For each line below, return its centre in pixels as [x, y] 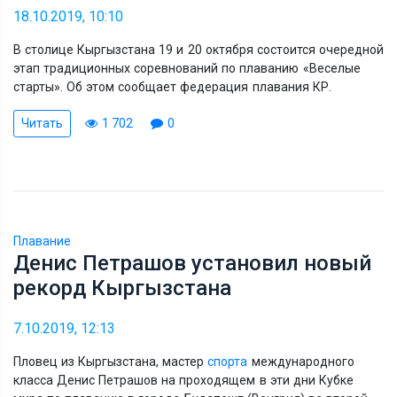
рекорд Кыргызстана [122, 288]
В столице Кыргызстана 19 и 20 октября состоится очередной [198, 49]
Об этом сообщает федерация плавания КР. [199, 86]
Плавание [42, 241]
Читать [42, 123]
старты [34, 86]
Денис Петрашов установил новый [192, 263]
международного [301, 361]
